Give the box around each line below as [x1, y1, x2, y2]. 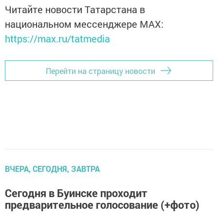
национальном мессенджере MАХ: [5, 18, 163, 30]
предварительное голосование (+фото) [5, 198, 200, 212]
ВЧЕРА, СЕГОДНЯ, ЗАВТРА [5, 163, 100, 174]
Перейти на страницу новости [46, 65, 155, 76]
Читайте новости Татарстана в [5, 3, 145, 16]
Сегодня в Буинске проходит [5, 186, 147, 200]
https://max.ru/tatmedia [5, 32, 110, 45]
